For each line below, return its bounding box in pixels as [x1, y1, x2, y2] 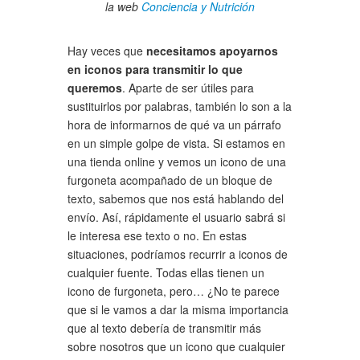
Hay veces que [67, 42, 146, 59]
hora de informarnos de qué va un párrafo [67, 116, 281, 133]
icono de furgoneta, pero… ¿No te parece [67, 282, 280, 299]
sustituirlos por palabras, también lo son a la [67, 97, 292, 114]
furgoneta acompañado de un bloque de [67, 171, 272, 188]
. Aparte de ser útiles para [122, 79, 254, 96]
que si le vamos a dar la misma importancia [67, 301, 288, 317]
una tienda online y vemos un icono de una [67, 153, 286, 170]
